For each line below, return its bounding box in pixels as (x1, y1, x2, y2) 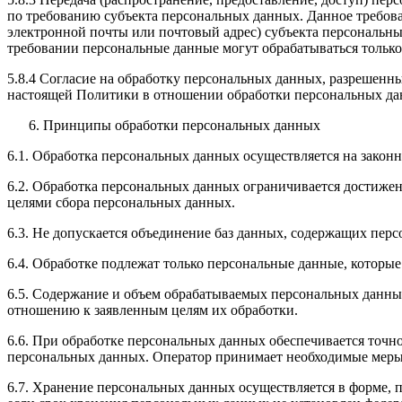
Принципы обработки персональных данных (43, 118, 320, 134)
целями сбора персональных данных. (7, 195, 235, 211)
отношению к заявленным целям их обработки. (7, 302, 298, 319)
